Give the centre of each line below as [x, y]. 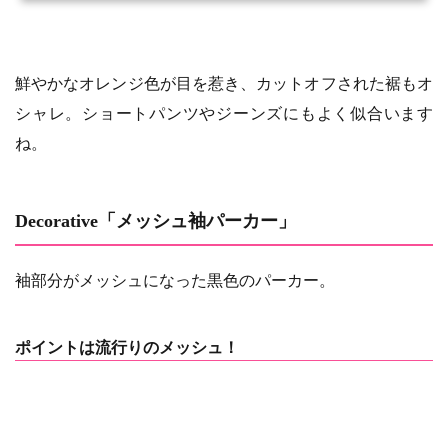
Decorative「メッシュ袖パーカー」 [155, 220]
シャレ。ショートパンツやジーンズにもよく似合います [224, 113]
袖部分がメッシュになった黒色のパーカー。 [175, 280]
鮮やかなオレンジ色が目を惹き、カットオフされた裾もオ [224, 83]
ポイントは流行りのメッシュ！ [127, 347]
